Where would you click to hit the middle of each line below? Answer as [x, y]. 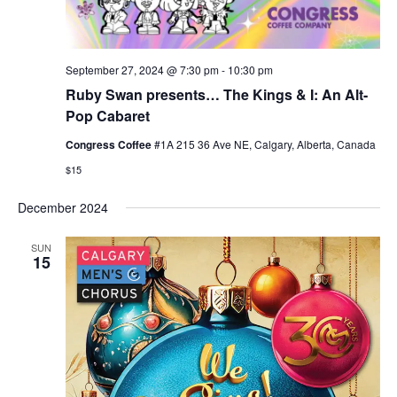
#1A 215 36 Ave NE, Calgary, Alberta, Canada [265, 144]
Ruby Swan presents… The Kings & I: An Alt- [216, 94]
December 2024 [62, 207]
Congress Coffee [109, 144]
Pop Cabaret [107, 115]
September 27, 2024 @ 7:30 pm [142, 69]
